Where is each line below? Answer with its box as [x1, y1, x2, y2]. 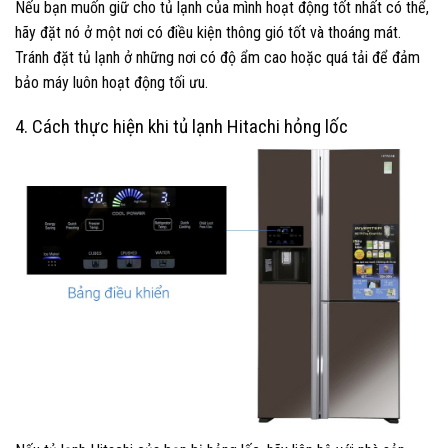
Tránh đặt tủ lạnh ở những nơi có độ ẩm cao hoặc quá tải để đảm [15, 47, 420, 67]
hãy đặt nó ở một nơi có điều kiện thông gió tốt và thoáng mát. [15, 22, 401, 42]
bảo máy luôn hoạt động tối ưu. [15, 72, 208, 92]
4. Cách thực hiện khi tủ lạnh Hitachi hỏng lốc [15, 115, 348, 139]
